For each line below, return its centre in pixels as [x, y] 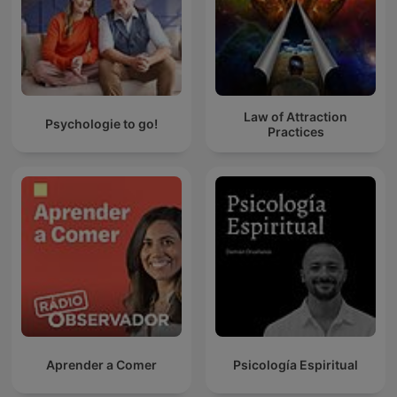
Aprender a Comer [101, 365]
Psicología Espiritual [296, 365]
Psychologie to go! [101, 124]
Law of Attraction [296, 116]
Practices [296, 131]
